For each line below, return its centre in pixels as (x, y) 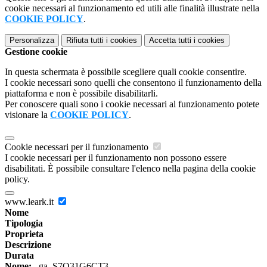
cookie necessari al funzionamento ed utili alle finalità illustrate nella (132, 8)
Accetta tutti (170, 41)
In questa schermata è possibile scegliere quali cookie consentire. (126, 72)
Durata (19, 256)
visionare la (27, 115)
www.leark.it (30, 202)
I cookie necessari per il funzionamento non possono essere (116, 158)
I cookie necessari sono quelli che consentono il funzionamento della (133, 83)
